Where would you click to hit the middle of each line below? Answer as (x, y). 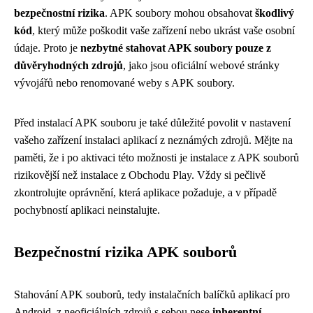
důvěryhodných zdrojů (68, 65)
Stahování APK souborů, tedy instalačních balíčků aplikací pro (152, 294)
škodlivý (275, 13)
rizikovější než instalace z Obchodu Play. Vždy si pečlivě (140, 175)
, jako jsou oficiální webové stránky (201, 65)
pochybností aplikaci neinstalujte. (87, 210)
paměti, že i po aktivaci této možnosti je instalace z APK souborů (156, 158)
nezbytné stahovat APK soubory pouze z (176, 48)
